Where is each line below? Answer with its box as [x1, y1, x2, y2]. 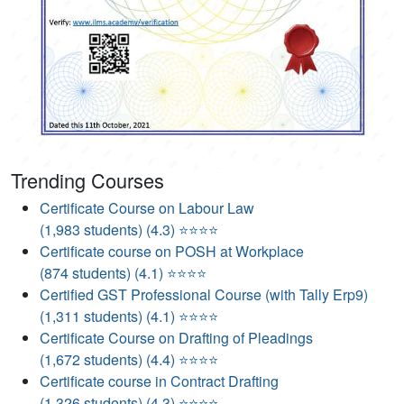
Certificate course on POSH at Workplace [40, 241, 304, 262]
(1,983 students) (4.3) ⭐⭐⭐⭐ [40, 219, 218, 241]
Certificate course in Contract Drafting [40, 371, 279, 392]
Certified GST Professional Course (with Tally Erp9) [40, 284, 368, 306]
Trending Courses [11, 166, 164, 195]
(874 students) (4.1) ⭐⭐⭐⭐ [40, 262, 207, 284]
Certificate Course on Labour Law [40, 197, 254, 219]
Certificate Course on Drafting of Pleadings [40, 327, 313, 349]
